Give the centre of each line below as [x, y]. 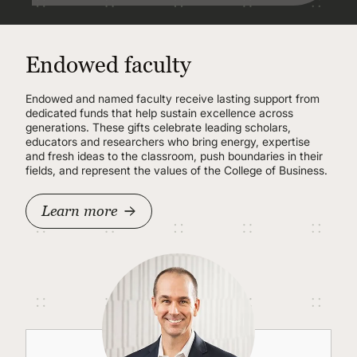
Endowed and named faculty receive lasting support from [173, 98]
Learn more [79, 211]
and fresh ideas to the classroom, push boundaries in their [174, 156]
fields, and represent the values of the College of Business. [177, 170]
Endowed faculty [108, 65]
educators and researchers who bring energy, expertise [168, 141]
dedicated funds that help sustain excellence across [159, 113]
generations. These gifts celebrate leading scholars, [158, 127]
